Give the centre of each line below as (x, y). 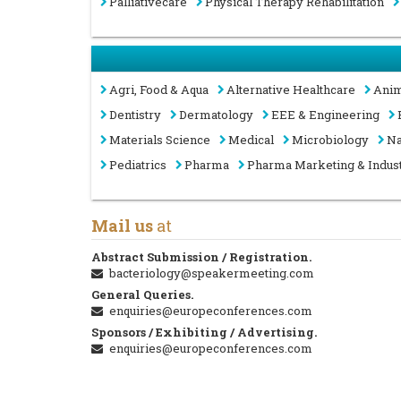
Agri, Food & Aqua (159, 90)
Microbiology (330, 140)
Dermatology (216, 115)
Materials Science (160, 140)
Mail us (122, 226)
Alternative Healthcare (291, 90)
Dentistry (135, 115)
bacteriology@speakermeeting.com (211, 273)
